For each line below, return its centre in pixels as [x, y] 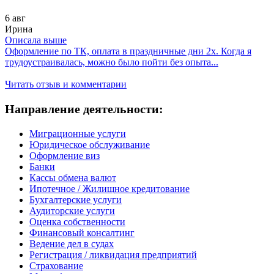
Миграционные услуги [78, 134]
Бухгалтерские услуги [76, 200]
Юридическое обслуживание [90, 145]
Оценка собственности [77, 222]
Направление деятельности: [84, 109]
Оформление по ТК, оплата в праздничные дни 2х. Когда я [128, 51]
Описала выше [36, 40]
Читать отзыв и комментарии [66, 84]
